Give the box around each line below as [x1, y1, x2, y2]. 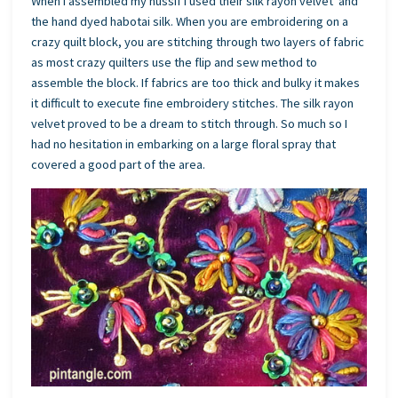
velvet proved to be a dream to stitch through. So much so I [31, 115, 348, 132]
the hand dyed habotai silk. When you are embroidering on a [31, 13, 349, 30]
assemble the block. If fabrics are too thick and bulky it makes [31, 75, 361, 92]
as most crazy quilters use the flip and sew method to [31, 54, 318, 71]
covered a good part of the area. [31, 156, 206, 173]
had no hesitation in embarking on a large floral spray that [31, 136, 337, 153]
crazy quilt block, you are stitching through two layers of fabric [31, 34, 365, 51]
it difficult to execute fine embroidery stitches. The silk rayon [31, 95, 354, 112]
